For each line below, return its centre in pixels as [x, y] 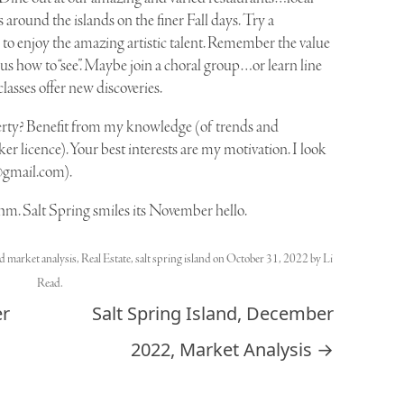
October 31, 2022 [267, 260]
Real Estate [106, 260]
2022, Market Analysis [224, 350]
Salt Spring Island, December [213, 314]
